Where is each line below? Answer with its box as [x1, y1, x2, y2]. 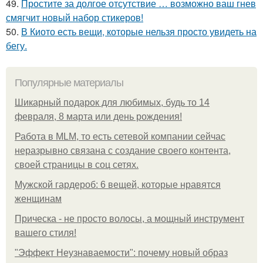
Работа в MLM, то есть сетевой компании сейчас [15, 131, 225, 141]
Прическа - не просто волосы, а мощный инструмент [15, 213, 244, 224]
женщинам [15, 193, 62, 204]
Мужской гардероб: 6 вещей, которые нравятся [15, 179, 221, 190]
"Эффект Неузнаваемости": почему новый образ [15, 247, 228, 258]
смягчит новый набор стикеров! [6, 10, 143, 24]
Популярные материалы [15, 76, 123, 89]
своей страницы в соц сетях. [15, 159, 139, 170]
